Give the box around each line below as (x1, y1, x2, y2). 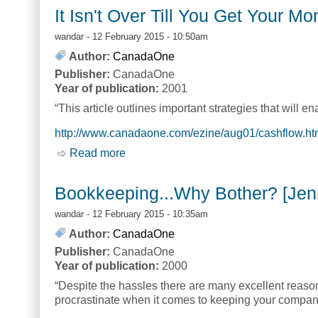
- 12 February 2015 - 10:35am (84, 208, 208, 219)
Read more (70, 146, 126, 159)
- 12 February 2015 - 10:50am (84, 31, 208, 43)
